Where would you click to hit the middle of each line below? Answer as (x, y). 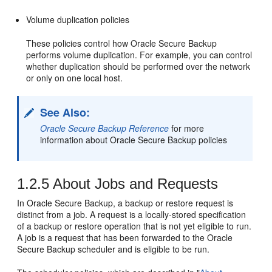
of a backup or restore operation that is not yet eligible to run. (134, 226)
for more (187, 128)
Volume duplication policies (78, 19)
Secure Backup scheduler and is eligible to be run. (114, 249)
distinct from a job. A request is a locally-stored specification (132, 214)
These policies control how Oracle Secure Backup (122, 43)
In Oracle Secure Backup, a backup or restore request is (125, 202)
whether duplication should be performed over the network (138, 66)
